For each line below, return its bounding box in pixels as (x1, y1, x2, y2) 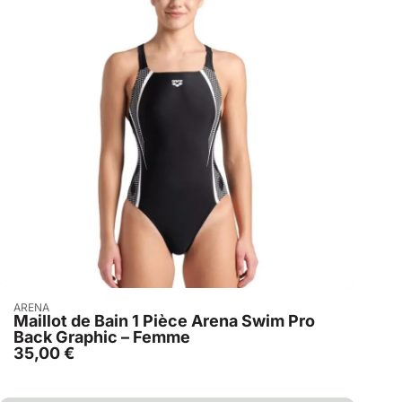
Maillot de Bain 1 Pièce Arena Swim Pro (13, 311, 315, 331)
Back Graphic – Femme (13, 328, 190, 347)
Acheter (158, 298, 214, 317)
